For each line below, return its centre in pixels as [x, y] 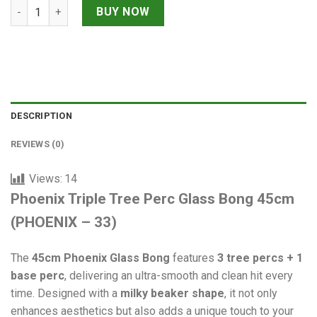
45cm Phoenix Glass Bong [101, 258]
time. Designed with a [65, 293]
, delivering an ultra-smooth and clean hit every [179, 275]
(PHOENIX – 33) [64, 222]
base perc [38, 275]
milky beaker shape [172, 293]
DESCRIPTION [41, 115]
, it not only [251, 293]
